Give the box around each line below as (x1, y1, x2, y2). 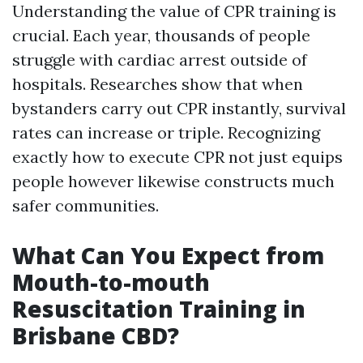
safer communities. (12, 195, 159, 216)
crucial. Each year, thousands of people (12, 25, 310, 45)
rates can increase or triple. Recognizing (12, 122, 320, 143)
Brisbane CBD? (12, 320, 179, 351)
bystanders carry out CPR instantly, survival (12, 98, 346, 118)
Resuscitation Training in (12, 293, 305, 324)
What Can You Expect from (12, 240, 324, 271)
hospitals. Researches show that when (12, 74, 303, 94)
